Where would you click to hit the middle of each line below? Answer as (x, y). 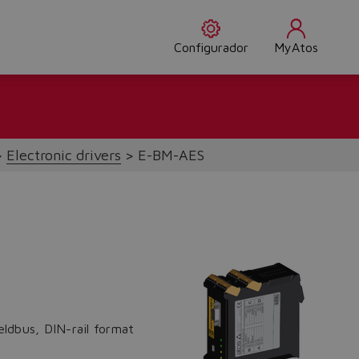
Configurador (211, 47)
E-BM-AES (171, 155)
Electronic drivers (64, 155)
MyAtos (296, 47)
